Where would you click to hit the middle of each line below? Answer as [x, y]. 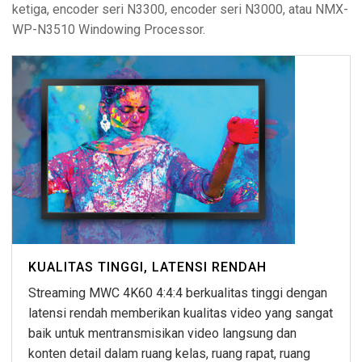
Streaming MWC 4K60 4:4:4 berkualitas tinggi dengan [178, 293]
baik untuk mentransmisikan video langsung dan [162, 334]
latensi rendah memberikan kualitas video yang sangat [181, 314]
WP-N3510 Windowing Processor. [109, 30]
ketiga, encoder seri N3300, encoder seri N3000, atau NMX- [180, 10]
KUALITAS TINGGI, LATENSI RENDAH [147, 267]
